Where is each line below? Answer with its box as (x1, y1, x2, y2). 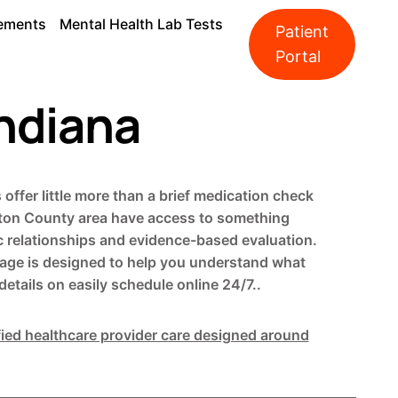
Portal (275, 47, 321, 66)
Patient (275, 22, 329, 41)
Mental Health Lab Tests (59, 15, 223, 34)
